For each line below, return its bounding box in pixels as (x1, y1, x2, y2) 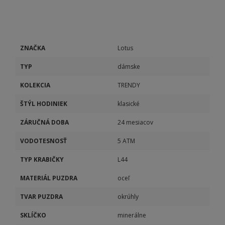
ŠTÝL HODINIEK (20, 99, 67, 108)
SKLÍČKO (20, 211, 46, 219)
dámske (118, 62, 140, 71)
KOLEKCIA (20, 81, 50, 89)
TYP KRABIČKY (20, 155, 64, 164)
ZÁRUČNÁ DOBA (20, 118, 69, 127)
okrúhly (118, 192, 139, 201)
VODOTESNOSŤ (20, 137, 67, 145)
